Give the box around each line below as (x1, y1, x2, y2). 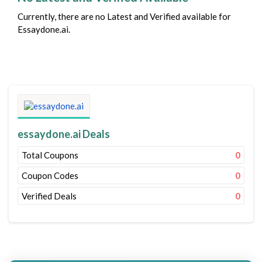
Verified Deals (22, 191, 77, 201)
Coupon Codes (22, 170, 78, 181)
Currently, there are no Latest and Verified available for (18, 11, 231, 22)
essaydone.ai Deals (18, 127, 110, 140)
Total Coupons (22, 150, 78, 160)
